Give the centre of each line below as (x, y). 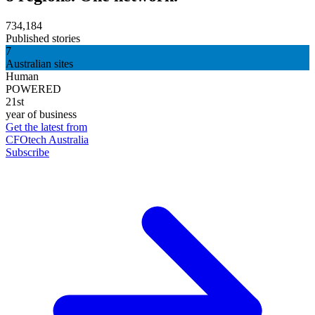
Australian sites (39, 64)
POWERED (33, 89)
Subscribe (27, 152)
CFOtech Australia (47, 140)
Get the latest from (46, 127)
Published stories (43, 38)
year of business (41, 114)
